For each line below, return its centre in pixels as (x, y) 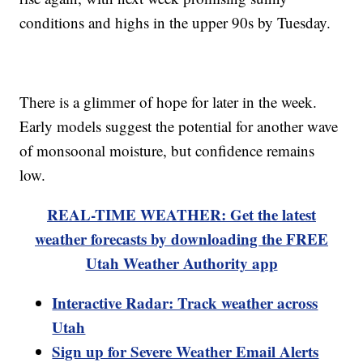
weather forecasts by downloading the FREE (181, 239)
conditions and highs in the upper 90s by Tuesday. (175, 23)
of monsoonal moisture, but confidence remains (167, 151)
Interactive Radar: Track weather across (185, 303)
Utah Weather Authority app (181, 263)
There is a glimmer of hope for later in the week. (169, 102)
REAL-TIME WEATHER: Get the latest (181, 215)
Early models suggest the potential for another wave (179, 126)
